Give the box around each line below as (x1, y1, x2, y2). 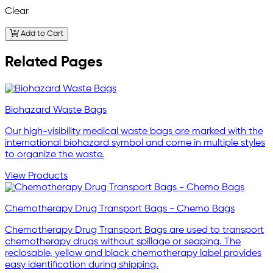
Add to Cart (18, 30, 63, 38)
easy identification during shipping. (5, 260, 158, 271)
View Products (5, 171, 68, 182)
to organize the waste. (5, 150, 104, 160)
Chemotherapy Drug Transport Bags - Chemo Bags (5, 204, 235, 214)
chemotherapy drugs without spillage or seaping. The (5, 237, 241, 247)
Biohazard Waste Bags (5, 105, 107, 116)
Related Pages (5, 55, 102, 70)
